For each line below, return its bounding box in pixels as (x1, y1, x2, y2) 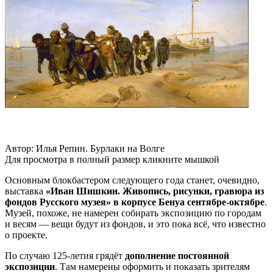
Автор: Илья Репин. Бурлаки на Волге (5, 143, 165, 154)
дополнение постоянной (125, 250, 229, 261)
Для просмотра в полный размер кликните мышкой (5, 154, 219, 165)
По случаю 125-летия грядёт (5, 250, 125, 261)
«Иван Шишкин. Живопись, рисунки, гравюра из (46, 185, 264, 196)
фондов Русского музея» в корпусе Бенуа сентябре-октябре (5, 196, 264, 207)
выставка (5, 185, 46, 196)
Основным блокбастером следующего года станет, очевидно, (5, 174, 260, 185)
